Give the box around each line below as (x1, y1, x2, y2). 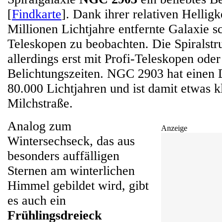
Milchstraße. (7, 96, 73, 111)
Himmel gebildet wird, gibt (7, 178, 149, 193)
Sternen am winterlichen (7, 164, 135, 178)
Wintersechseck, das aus (7, 134, 135, 148)
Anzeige (161, 124, 187, 132)
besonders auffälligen (7, 149, 119, 163)
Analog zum (7, 119, 71, 133)
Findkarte (12, 7, 61, 21)
